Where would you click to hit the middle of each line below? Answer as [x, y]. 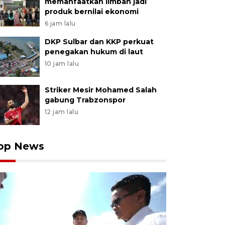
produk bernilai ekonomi [91, 12]
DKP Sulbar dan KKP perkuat [99, 42]
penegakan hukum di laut [94, 52]
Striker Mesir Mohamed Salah [100, 90]
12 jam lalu [62, 112]
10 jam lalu [62, 64]
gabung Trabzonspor [85, 100]
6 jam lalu [60, 23]
